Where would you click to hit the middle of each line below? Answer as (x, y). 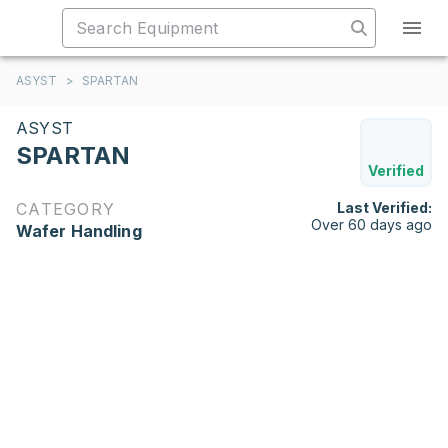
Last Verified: (384, 207)
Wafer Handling (79, 231)
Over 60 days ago (371, 224)
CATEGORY (65, 209)
